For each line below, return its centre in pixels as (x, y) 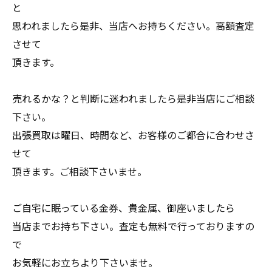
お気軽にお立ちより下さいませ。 (85, 262)
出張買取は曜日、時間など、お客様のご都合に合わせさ (133, 135)
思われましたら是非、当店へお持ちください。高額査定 (133, 25)
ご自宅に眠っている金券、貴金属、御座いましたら (124, 208)
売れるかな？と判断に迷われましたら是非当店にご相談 (133, 98)
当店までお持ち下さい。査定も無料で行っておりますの (133, 226)
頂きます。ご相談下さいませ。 (80, 171)
